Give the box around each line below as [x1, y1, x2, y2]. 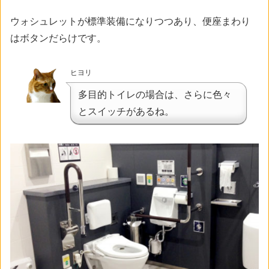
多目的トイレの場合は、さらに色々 [78, 89, 232, 100]
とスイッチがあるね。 [78, 106, 174, 116]
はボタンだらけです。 [10, 33, 106, 44]
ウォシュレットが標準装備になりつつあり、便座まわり [10, 16, 250, 27]
